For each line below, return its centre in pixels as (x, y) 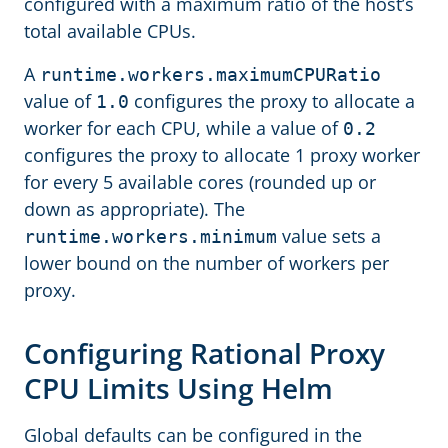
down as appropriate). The (134, 209)
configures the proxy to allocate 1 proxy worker (222, 155)
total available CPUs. (110, 31)
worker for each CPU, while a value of (183, 128)
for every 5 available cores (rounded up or (200, 182)
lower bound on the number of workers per (206, 263)
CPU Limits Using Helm (182, 388)
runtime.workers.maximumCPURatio (210, 74)
